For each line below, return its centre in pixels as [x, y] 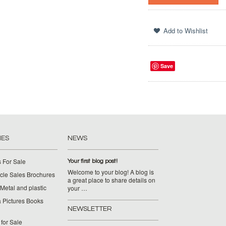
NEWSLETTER [90, 209]
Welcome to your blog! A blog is [111, 172]
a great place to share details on [111, 180]
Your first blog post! [93, 161]
